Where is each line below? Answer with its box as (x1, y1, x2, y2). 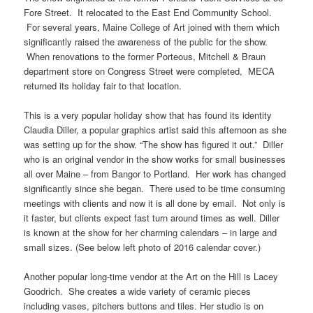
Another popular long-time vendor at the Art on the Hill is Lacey (24, 270, 279, 284)
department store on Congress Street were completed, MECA (24, 64, 275, 78)
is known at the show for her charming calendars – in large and (24, 226, 277, 240)
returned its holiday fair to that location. (24, 78, 182, 92)
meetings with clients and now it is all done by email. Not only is (24, 196, 286, 210)
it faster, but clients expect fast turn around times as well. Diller (24, 211, 280, 225)
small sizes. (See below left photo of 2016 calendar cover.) (24, 240, 261, 254)
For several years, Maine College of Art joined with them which (24, 20, 280, 34)
